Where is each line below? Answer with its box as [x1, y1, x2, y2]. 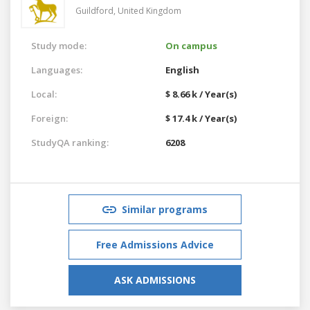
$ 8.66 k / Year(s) [165, 87, 237, 100]
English [165, 63, 199, 76]
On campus [165, 39, 217, 52]
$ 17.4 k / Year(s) [165, 111, 237, 125]
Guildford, [75, 4, 118, 17]
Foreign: [31, 111, 68, 125]
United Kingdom [118, 4, 181, 17]
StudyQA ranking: [31, 136, 109, 149]
